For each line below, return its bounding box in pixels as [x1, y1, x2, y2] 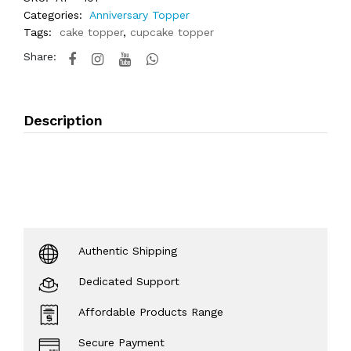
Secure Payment [78, 336, 165, 349]
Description [24, 112, 103, 128]
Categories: [24, 9, 82, 21]
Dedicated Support [78, 275, 179, 288]
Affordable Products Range [78, 306, 223, 318]
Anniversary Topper [89, 9, 190, 21]
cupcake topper [130, 26, 214, 38]
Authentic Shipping [78, 244, 177, 257]
